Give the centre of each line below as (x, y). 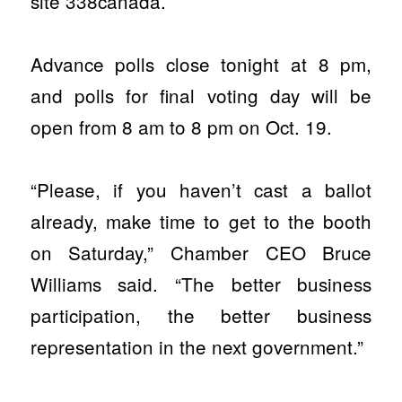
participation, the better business (201, 315)
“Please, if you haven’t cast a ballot (201, 189)
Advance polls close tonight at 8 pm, (201, 64)
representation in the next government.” (197, 346)
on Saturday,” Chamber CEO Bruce (201, 252)
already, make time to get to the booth (201, 221)
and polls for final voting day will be (201, 95)
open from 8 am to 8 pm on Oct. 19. (181, 127)
